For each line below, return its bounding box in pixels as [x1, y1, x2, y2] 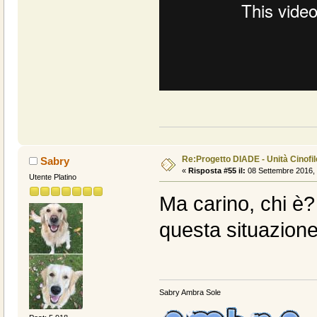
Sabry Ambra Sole [158, 288, 221, 297]
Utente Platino [28, 172, 76, 181]
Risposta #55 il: [188, 166, 246, 175]
